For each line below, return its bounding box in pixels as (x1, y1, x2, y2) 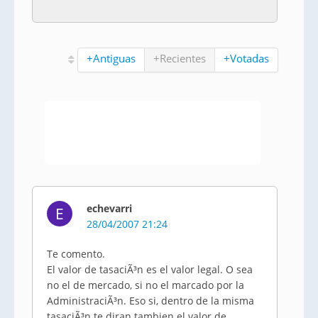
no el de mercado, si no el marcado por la (47, 278, 244, 292)
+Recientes (153, 51, 207, 65)
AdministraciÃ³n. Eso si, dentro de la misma (47, 294, 254, 307)
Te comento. (47, 247, 105, 261)
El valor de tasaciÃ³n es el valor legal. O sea (47, 263, 253, 276)
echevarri (87, 202, 132, 215)
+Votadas (224, 51, 270, 65)
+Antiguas (87, 51, 136, 65)
